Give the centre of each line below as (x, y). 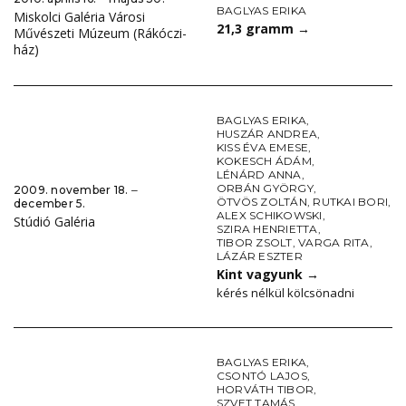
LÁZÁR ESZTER (260, 256)
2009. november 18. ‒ (76, 190)
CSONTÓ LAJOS (262, 376)
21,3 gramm (257, 29)
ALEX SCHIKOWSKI (270, 216)
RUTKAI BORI (351, 202)
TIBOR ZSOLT (255, 243)
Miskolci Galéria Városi (79, 17)
